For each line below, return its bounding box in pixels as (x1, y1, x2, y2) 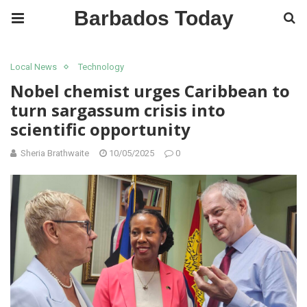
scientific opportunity (10, 118, 191, 140)
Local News (10, 62, 57, 72)
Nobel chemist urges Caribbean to (10, 79, 290, 102)
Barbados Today (73, 7, 234, 29)
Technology (78, 62, 124, 72)
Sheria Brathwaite (21, 148, 89, 158)
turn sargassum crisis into (10, 99, 225, 121)
